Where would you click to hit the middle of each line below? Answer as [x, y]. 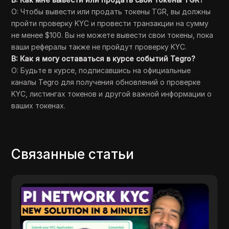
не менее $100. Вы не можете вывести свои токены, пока [112, 35]
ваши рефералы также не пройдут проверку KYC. [99, 47]
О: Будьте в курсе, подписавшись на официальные [101, 70]
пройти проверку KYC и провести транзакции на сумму [110, 23]
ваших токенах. [39, 106]
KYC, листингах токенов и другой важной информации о [112, 94]
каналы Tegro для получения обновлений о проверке [106, 82]
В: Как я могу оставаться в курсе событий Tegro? [104, 59]
